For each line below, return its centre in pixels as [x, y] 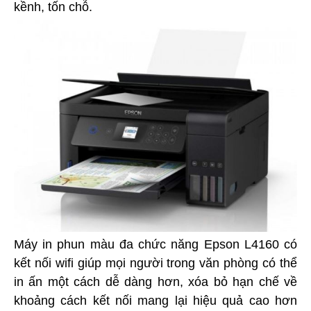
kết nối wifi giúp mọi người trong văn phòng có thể [155, 263]
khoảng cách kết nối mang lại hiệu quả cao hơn [155, 300]
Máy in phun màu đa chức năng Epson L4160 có [155, 244]
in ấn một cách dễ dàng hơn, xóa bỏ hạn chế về [155, 281]
